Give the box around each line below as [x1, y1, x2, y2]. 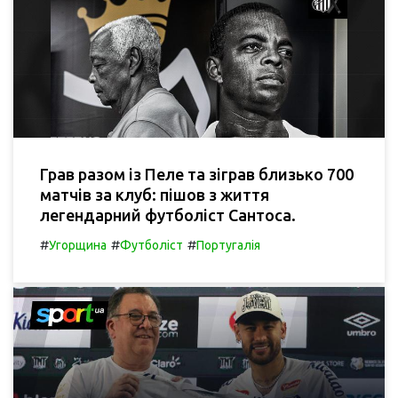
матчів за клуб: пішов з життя [40, 186, 269, 204]
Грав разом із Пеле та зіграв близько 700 [40, 165, 354, 184]
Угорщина [49, 238, 107, 253]
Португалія [196, 238, 260, 253]
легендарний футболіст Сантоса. [40, 206, 296, 225]
